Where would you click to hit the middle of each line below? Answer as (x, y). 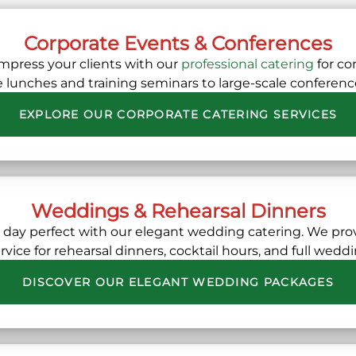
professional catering (247, 64)
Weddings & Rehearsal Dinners (178, 211)
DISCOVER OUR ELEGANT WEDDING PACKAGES (178, 282)
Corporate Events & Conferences (178, 43)
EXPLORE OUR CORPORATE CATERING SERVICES (178, 115)
